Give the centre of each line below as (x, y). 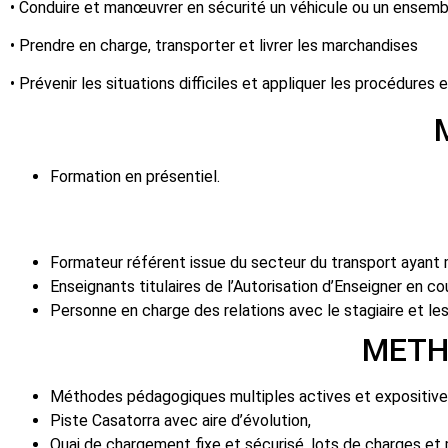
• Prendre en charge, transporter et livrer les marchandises (214, 45)
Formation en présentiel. (135, 176)
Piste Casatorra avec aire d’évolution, (180, 420)
